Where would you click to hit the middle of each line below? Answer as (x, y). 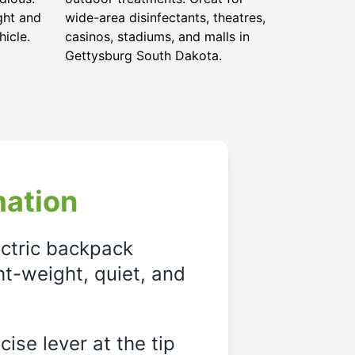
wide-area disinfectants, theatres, (165, 17)
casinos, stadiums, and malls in (157, 36)
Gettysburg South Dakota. (143, 55)
